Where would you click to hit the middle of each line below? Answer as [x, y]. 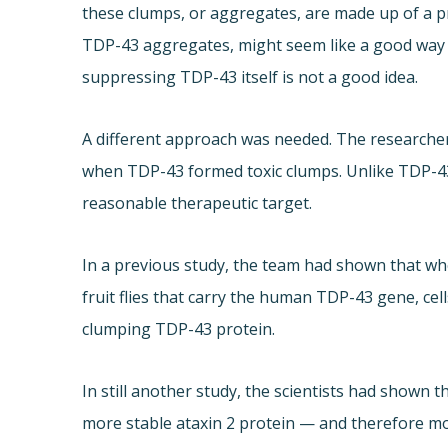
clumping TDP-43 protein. [179, 329]
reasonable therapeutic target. [197, 203]
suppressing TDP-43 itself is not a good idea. [250, 77]
